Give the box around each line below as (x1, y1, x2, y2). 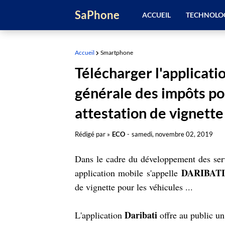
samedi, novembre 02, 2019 (131, 130, 213, 138)
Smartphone (100, 49, 133, 56)
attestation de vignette (74, 104, 223, 122)
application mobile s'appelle (74, 167, 181, 179)
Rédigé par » (74, 130, 110, 138)
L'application (74, 209, 125, 221)
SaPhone (74, 8, 120, 22)
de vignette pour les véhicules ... (74, 181, 193, 193)
